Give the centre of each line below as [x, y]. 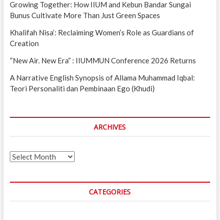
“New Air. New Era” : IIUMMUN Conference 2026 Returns [103, 60]
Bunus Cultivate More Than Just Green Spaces [85, 15]
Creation [24, 43]
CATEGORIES [110, 192]
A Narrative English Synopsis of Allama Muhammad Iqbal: [102, 77]
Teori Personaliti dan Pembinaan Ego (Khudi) [82, 88]
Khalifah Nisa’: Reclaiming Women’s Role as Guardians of [102, 32]
